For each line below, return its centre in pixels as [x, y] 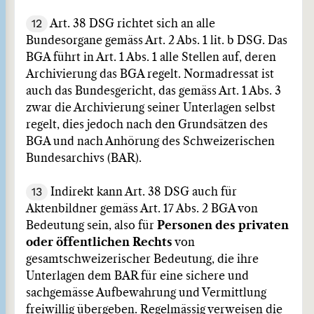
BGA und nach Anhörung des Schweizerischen [150, 142]
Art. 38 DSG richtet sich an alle [131, 24]
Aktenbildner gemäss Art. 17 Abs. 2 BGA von [142, 209]
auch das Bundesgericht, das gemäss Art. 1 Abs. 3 [153, 91]
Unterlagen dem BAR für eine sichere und [137, 276]
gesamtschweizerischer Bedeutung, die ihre [142, 259]
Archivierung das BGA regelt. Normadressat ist [150, 74]
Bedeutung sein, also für [91, 226]
